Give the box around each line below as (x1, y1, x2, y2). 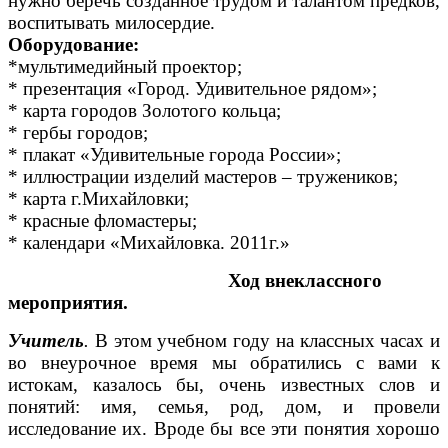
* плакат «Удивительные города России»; (8, 144, 341, 166)
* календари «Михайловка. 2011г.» (8, 232, 290, 254)
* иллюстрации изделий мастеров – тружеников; (8, 166, 398, 188)
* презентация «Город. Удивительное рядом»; (8, 78, 377, 100)
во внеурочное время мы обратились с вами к (8, 352, 440, 374)
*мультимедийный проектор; (8, 56, 242, 78)
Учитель (8, 330, 84, 352)
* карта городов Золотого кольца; (8, 100, 281, 122)
